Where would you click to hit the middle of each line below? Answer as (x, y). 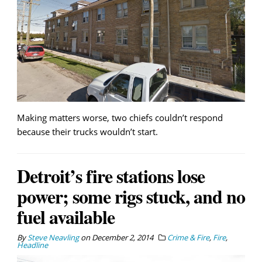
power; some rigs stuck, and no (131, 196)
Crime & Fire (188, 237)
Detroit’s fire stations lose (111, 175)
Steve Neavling (53, 237)
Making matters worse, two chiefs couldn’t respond (120, 117)
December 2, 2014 (123, 237)
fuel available (66, 216)
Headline (32, 245)
